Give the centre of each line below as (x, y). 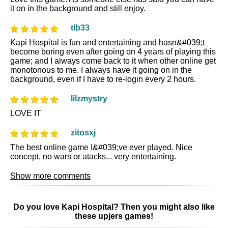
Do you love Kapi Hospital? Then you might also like (114, 207)
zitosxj (83, 132)
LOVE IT (26, 113)
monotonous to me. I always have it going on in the (101, 70)
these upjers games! (114, 216)
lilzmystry (89, 98)
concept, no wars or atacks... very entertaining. (93, 156)
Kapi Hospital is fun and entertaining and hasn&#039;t (107, 42)
